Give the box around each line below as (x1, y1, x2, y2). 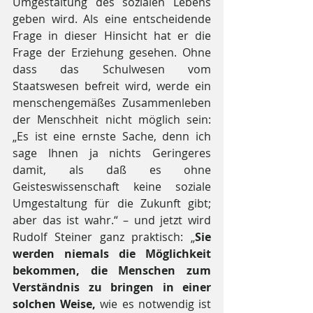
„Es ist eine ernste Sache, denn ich (13, 128, 211, 144)
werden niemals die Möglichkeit (13, 245, 211, 261)
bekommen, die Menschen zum (13, 262, 211, 278)
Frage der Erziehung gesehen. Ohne (13, 44, 211, 60)
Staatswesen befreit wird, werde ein (13, 78, 211, 94)
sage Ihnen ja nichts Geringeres (13, 145, 211, 161)
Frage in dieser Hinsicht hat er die (13, 27, 211, 43)
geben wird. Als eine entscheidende (13, 10, 211, 27)
